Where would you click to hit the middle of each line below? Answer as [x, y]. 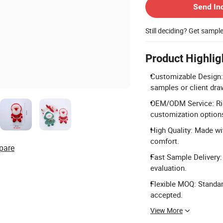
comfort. [165, 141]
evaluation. [168, 168]
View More [167, 210]
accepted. [167, 195]
